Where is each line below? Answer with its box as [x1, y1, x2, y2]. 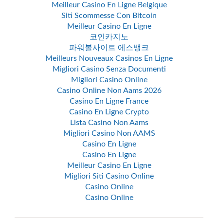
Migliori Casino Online [71, 76, 147, 84]
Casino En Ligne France [70, 97, 148, 105]
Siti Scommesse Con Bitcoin [61, 12, 157, 19]
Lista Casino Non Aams [70, 119, 148, 127]
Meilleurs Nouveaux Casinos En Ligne [45, 54, 173, 62]
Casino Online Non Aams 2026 [56, 87, 162, 94]
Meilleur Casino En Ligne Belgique [51, 1, 167, 9]
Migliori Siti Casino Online [64, 172, 154, 180]
